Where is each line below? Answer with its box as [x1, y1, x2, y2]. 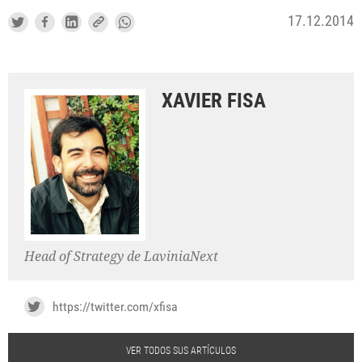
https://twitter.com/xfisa [53, 299, 178, 315]
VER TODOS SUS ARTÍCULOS [126, 345, 236, 357]
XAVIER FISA [162, 89, 266, 113]
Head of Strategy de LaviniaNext [24, 249, 218, 265]
